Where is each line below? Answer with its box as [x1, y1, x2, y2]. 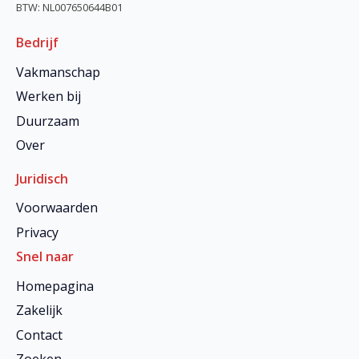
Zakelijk [16, 301, 63, 320]
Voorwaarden [16, 199, 98, 217]
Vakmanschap [16, 63, 100, 81]
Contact [16, 325, 63, 344]
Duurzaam [16, 111, 79, 130]
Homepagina [16, 276, 94, 295]
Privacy [16, 223, 58, 241]
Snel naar [16, 248, 74, 266]
